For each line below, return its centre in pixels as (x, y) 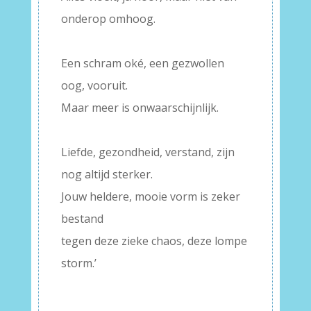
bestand (82, 219)
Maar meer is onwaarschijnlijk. (140, 108)
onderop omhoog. (108, 19)
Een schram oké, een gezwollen (142, 64)
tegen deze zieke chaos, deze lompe (154, 241)
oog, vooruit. (94, 86)
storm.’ (78, 263)
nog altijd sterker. (107, 175)
